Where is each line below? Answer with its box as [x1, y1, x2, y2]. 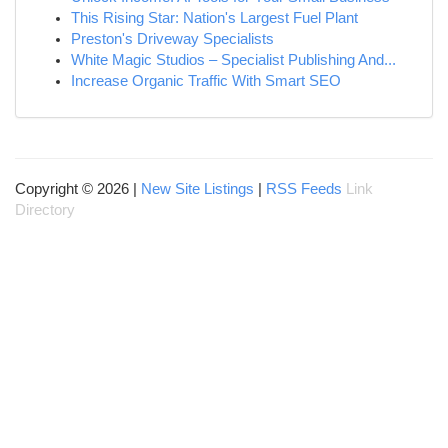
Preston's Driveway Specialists [71, 31, 274, 47]
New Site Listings [141, 181, 254, 197]
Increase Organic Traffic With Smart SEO [71, 73, 341, 89]
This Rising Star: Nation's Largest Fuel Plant [71, 10, 358, 26]
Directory [15, 202, 75, 218]
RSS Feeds [266, 181, 342, 197]
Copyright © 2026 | [15, 181, 141, 197]
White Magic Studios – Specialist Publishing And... [71, 52, 396, 68]
